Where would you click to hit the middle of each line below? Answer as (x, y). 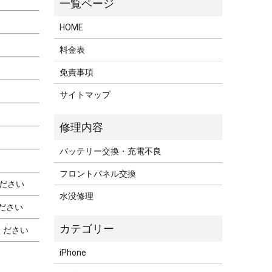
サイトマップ (85, 95)
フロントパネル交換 (98, 174)
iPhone (73, 253)
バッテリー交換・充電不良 (111, 151)
